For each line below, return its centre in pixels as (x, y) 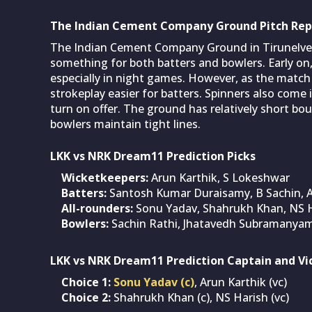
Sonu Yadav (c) (154, 282)
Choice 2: (87, 297)
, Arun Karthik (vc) (241, 282)
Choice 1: (87, 282)
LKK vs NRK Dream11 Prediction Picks (153, 156)
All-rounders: (99, 208)
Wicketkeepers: (106, 177)
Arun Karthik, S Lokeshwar (220, 177)
